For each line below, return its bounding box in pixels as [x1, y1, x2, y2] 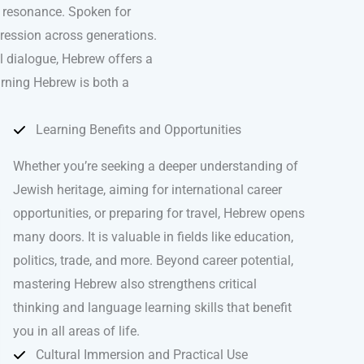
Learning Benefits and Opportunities [36, 122, 241, 138]
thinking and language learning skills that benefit [13, 300, 292, 316]
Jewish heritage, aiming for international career [13, 182, 282, 198]
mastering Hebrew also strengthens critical [13, 276, 257, 292]
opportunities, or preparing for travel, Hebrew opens [13, 206, 305, 222]
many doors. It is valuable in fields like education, [13, 229, 293, 245]
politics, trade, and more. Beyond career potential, [13, 253, 293, 269]
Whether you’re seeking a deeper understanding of [13, 158, 298, 175]
